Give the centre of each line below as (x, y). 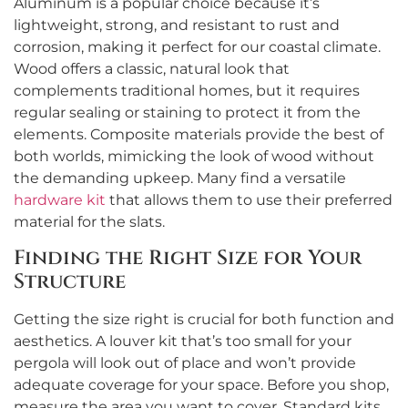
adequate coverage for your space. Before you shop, (201, 384)
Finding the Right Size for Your (188, 258)
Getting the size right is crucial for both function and (204, 319)
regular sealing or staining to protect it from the (187, 113)
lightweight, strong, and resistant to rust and (177, 25)
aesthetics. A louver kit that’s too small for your (183, 341)
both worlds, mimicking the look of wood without (194, 157)
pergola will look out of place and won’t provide (185, 362)
